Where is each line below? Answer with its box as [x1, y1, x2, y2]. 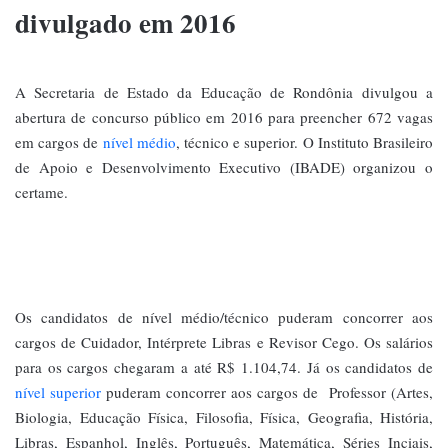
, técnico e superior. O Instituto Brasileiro [175, 132, 434, 153]
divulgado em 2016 [15, 2, 236, 42]
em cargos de [15, 132, 103, 153]
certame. [15, 182, 68, 203]
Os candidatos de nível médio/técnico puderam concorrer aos [15, 307, 433, 328]
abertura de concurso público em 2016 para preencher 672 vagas [15, 107, 433, 128]
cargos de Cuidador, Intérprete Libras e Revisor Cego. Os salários [15, 332, 433, 353]
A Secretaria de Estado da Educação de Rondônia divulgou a [15, 82, 433, 103]
